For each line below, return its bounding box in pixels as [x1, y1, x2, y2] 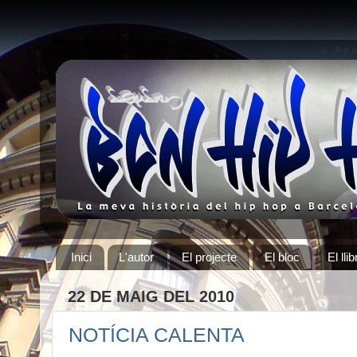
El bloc [265, 250, 300, 265]
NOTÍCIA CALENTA [69, 324, 245, 347]
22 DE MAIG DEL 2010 [68, 287, 234, 305]
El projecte [182, 250, 237, 265]
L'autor [119, 250, 155, 265]
